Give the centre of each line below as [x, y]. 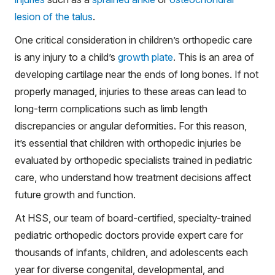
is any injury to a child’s [66, 57]
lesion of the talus [54, 17]
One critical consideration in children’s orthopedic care [134, 40]
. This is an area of [214, 57]
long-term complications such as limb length [111, 109]
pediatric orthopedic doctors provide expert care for [129, 235]
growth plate [145, 57]
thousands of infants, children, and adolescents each [131, 252]
